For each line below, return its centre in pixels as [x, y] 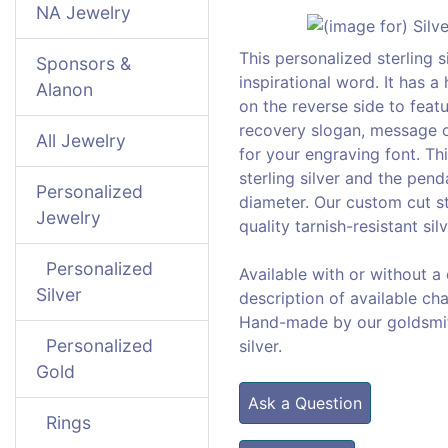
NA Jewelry [83, 12]
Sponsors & [83, 63]
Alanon [64, 89]
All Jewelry [81, 140]
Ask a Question [305, 402]
